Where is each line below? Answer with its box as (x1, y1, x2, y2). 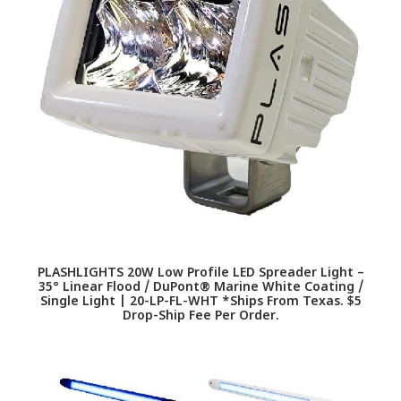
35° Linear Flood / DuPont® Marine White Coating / (38, 279, 363, 296)
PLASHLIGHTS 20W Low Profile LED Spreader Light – (37, 265, 364, 282)
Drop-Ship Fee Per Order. (122, 308, 279, 325)
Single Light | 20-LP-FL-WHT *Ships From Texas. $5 (39, 294, 362, 311)
